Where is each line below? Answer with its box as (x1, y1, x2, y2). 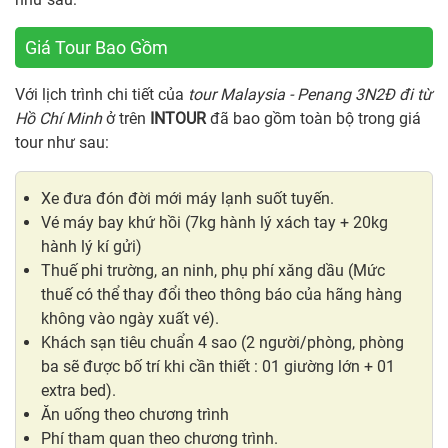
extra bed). (41, 380, 116, 400)
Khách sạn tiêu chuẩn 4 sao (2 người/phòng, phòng (41, 332, 404, 352)
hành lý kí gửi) (41, 236, 142, 256)
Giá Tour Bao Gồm (25, 36, 168, 58)
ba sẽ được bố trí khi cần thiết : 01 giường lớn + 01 (41, 356, 395, 376)
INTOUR (150, 108, 206, 128)
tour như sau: (15, 132, 109, 152)
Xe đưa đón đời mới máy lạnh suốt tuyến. (41, 188, 334, 208)
